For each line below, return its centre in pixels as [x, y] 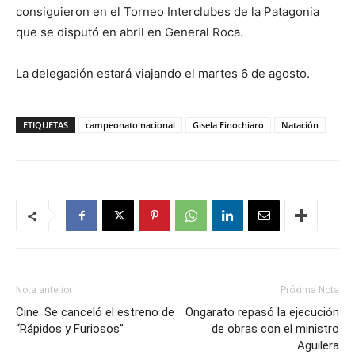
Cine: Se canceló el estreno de [95, 312]
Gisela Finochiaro [228, 125]
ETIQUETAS [46, 125]
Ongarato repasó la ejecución [262, 312]
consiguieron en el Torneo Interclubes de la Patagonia [168, 11]
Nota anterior [44, 290]
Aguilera [318, 345]
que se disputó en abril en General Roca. [130, 32]
